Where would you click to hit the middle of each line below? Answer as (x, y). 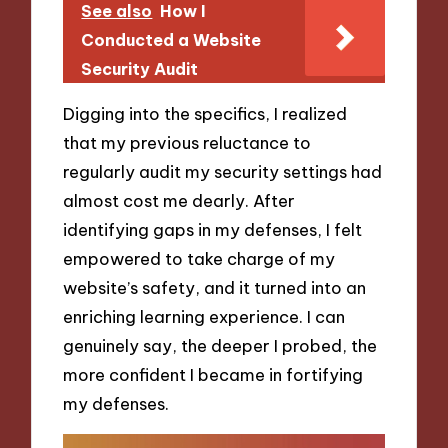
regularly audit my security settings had (223, 172)
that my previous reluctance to (187, 143)
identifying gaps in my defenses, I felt (213, 230)
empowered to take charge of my (199, 259)
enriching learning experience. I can (204, 317)
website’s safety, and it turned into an (215, 288)
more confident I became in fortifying (213, 375)
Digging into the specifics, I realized (205, 114)
